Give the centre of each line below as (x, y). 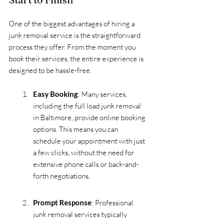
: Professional (113, 202)
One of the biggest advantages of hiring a (73, 23)
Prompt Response (62, 202)
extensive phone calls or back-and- (86, 164)
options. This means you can (76, 129)
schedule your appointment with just (90, 141)
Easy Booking (55, 94)
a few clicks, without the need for (84, 152)
